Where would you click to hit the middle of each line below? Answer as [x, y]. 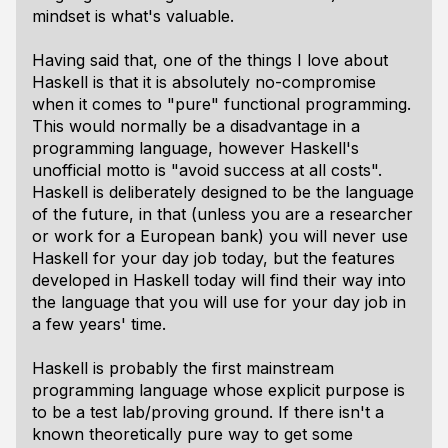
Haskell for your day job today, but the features [213, 258]
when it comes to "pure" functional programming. [221, 104]
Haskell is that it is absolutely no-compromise [204, 82]
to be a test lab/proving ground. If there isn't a [208, 412]
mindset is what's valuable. [133, 16]
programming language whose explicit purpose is [218, 390]
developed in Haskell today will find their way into [219, 280]
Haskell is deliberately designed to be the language [223, 192]
